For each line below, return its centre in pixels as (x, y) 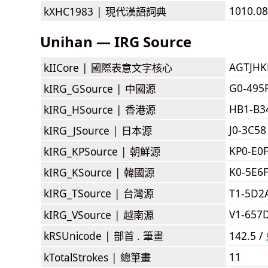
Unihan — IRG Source (116, 41)
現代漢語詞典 (136, 11)
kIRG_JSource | (83, 130)
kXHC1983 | (74, 11)
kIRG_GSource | (84, 88)
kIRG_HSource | (84, 109)
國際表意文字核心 (132, 67)
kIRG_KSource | (84, 172)
